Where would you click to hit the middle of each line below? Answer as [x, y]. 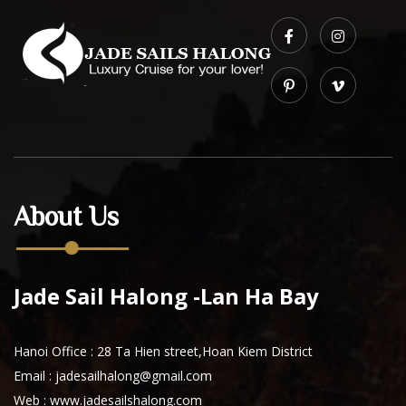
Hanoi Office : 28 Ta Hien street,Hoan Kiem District [163, 351]
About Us [66, 216]
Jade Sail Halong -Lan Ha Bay [166, 296]
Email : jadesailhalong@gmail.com [113, 376]
